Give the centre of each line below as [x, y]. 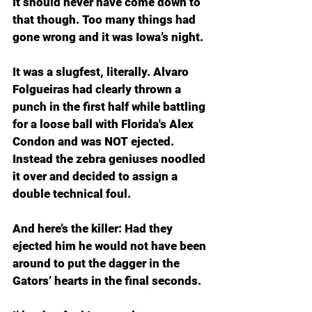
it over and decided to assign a [96, 176]
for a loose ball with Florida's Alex [104, 124]
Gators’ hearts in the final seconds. [107, 281]
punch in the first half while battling [110, 107]
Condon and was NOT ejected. [95, 141]
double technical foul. [72, 194]
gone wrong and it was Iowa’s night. [108, 37]
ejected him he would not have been [111, 246]
